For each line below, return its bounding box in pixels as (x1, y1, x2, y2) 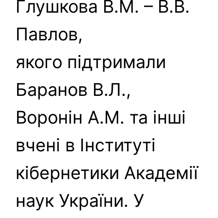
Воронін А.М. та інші (16, 106, 186, 128)
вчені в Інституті (16, 134, 156, 156)
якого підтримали (16, 51, 166, 73)
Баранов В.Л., (16, 78, 131, 100)
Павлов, (16, 23, 83, 45)
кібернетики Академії (16, 162, 198, 183)
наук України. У (16, 189, 144, 211)
